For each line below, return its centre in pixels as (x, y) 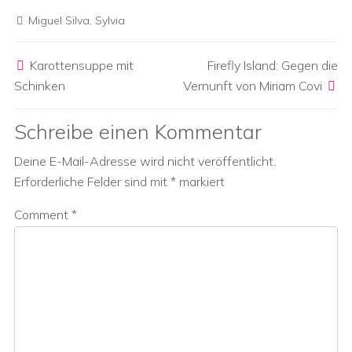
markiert (200, 181)
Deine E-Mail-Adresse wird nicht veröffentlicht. (145, 161)
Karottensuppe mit (82, 65)
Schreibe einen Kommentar (138, 131)
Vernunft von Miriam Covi (253, 86)
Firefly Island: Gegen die (273, 65)
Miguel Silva (59, 20)
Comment (43, 214)
